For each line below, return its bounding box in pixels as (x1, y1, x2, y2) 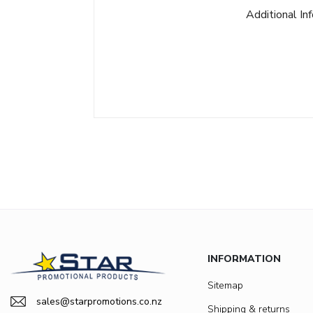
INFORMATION (208, 252, 281, 265)
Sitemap (208, 279, 243, 292)
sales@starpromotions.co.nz (36, 294, 162, 308)
